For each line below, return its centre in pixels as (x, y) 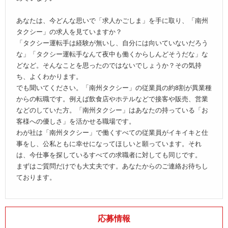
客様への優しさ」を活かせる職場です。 (76, 121)
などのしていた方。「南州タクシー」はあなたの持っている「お (112, 110)
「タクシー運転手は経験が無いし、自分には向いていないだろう (112, 43)
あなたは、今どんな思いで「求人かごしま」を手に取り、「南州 (112, 21)
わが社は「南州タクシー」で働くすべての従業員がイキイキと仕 (112, 133)
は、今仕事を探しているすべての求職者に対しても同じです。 (109, 155)
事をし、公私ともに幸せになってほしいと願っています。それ (109, 144)
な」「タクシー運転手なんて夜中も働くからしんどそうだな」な (112, 54)
